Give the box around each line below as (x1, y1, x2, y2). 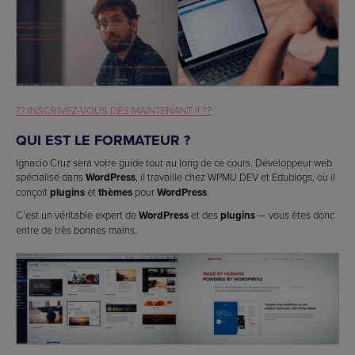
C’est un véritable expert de (16, 207, 139, 222)
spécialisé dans (16, 169, 86, 184)
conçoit (16, 184, 50, 199)
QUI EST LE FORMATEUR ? (16, 129, 190, 151)
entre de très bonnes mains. (16, 222, 137, 237)
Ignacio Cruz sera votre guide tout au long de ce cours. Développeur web (16, 155, 332, 170)
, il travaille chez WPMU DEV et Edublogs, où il (136, 169, 335, 184)
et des (189, 207, 220, 222)
